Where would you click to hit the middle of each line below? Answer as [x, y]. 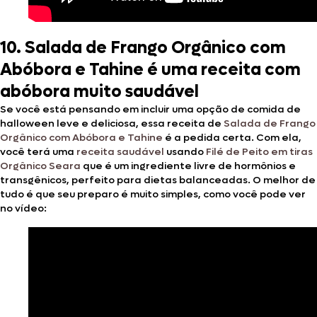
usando [185, 151]
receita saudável [120, 151]
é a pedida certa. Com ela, [232, 137]
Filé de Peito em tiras [259, 151]
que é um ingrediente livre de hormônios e [188, 166]
